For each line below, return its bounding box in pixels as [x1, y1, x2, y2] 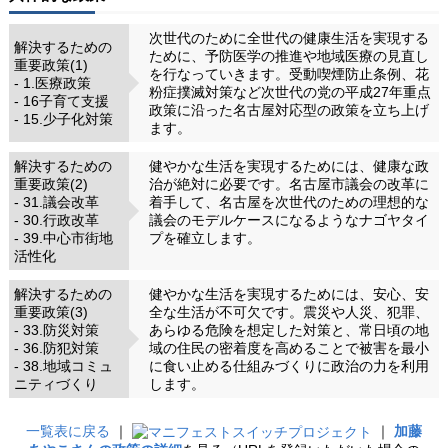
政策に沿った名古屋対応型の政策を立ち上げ [148, 101, 429, 118]
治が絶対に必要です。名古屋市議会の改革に [148, 175, 429, 192]
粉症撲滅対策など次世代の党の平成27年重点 [148, 83, 431, 100]
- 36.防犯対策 [13, 339, 99, 356]
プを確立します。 [148, 229, 261, 246]
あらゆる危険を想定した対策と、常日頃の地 [148, 321, 429, 338]
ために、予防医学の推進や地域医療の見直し [148, 47, 429, 64]
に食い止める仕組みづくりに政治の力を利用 [148, 357, 429, 374]
